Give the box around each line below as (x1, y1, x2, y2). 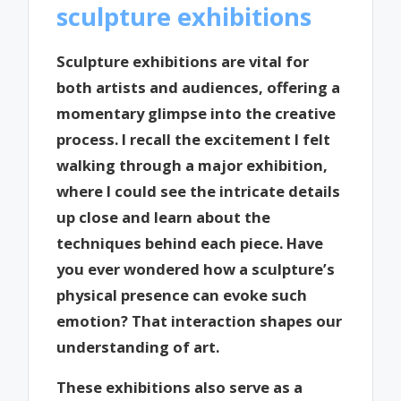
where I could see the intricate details (56, 180, 341, 201)
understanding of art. (56, 336, 220, 357)
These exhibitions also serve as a (56, 376, 303, 397)
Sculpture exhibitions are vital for (56, 50, 310, 72)
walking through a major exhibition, (56, 154, 328, 175)
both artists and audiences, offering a (56, 76, 341, 98)
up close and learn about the (56, 206, 271, 227)
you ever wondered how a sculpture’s (56, 258, 336, 279)
